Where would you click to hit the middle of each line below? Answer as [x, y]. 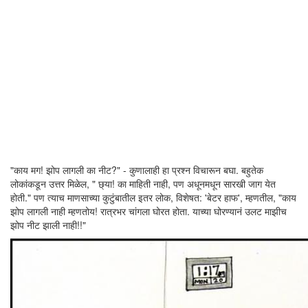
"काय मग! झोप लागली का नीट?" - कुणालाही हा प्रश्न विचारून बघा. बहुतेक [137, 170]
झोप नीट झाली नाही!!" [48, 225]
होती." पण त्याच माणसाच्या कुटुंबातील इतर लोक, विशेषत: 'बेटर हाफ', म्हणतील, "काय [153, 197]
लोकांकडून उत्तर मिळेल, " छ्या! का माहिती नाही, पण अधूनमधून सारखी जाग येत [143, 184]
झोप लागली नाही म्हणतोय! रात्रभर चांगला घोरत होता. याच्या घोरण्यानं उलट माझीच [148, 211]
